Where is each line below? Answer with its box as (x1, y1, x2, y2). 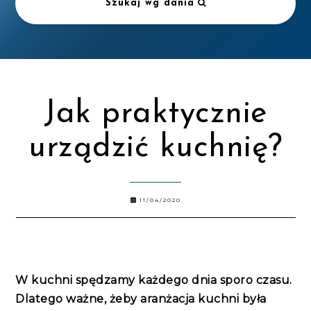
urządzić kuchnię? (28, 132, 283, 164)
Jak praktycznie (44, 98, 267, 130)
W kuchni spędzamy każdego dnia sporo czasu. (15, 273, 292, 287)
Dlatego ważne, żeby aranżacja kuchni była (15, 292, 267, 305)
